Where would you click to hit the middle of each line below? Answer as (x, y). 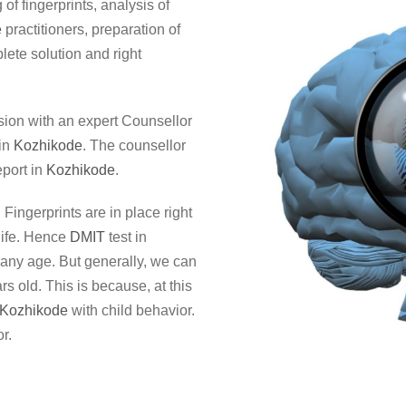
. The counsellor (134, 145)
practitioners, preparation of (91, 29)
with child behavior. (131, 310)
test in (126, 237)
